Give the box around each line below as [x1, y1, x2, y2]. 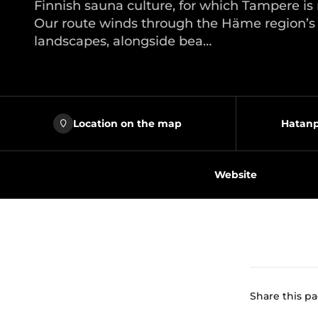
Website [214, 168, 257, 181]
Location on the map [73, 116, 182, 130]
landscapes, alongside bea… [34, 33, 212, 49]
